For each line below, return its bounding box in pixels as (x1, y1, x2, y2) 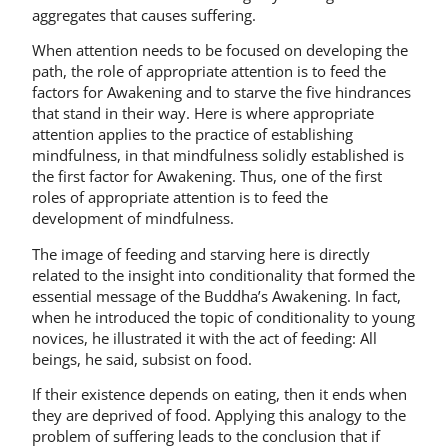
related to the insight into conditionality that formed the (32, 264, 415, 285)
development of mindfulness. (32, 208, 234, 229)
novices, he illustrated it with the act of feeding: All (32, 327, 377, 348)
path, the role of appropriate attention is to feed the (32, 61, 386, 82)
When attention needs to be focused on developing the (32, 40, 408, 61)
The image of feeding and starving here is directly (32, 243, 370, 264)
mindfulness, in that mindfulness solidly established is (32, 145, 404, 166)
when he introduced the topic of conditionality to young (32, 306, 415, 327)
